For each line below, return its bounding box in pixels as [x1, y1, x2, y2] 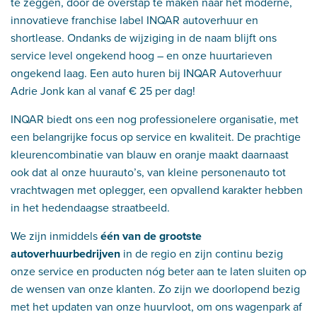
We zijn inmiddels [11, 228, 100, 244]
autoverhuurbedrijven [11, 246, 120, 262]
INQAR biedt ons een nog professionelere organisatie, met [11, 111, 299, 127]
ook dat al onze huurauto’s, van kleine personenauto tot [11, 164, 286, 180]
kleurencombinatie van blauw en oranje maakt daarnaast [11, 146, 289, 163]
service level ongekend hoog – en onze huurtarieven [11, 47, 272, 64]
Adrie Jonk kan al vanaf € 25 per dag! [11, 83, 195, 99]
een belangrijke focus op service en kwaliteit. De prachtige [11, 129, 301, 145]
